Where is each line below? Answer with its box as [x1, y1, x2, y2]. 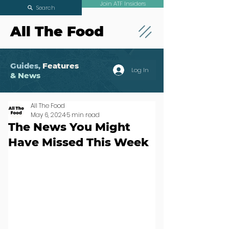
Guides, [10, 61, 40, 71]
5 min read [66, 110, 100, 119]
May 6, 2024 [31, 110, 65, 119]
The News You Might [8, 120, 130, 134]
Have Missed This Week [8, 135, 149, 149]
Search [36, 3, 55, 12]
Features [42, 61, 79, 71]
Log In [131, 66, 149, 74]
